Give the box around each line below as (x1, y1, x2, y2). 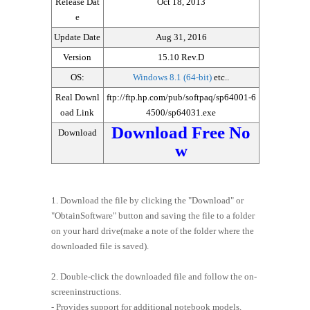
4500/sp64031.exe (146, 107, 216, 118)
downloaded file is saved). (51, 241, 149, 252)
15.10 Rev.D (158, 52, 204, 63)
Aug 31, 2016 (155, 32, 207, 43)
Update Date (54, 32, 100, 43)
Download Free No (111, 123, 250, 143)
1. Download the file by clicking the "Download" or (51, 195, 244, 206)
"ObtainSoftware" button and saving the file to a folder (51, 210, 255, 221)
